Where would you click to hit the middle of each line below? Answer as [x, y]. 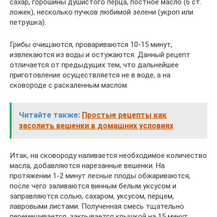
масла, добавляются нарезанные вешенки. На [87, 166]
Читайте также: [49, 115]
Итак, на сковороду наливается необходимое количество [108, 155]
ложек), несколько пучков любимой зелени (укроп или [101, 12]
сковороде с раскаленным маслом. [69, 85]
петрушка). [28, 22]
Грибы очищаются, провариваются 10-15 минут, [91, 45]
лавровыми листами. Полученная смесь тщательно [97, 206]
